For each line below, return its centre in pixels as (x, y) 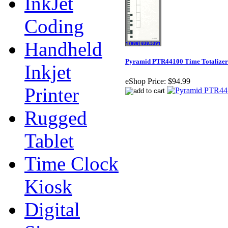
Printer (52, 95)
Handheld (63, 49)
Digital (52, 209)
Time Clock (72, 164)
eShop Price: (146, 81)
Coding (54, 26)
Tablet (49, 141)
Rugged (56, 118)
